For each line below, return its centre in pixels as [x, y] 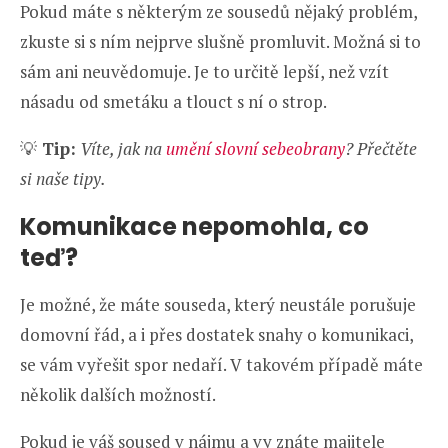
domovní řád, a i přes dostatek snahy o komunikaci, [216, 335]
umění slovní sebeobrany [255, 149]
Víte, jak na [123, 149]
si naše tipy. [63, 179]
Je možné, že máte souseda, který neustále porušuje [218, 305]
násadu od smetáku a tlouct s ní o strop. [173, 102]
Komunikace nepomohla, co [194, 227]
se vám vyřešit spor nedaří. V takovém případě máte [221, 365]
